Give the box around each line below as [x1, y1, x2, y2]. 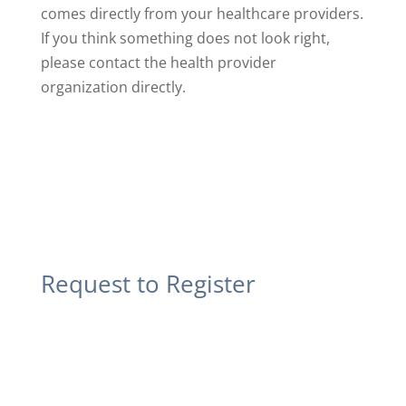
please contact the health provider [40, 53, 276, 72]
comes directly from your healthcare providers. [40, 4, 363, 24]
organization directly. [40, 77, 186, 97]
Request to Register [40, 267, 256, 300]
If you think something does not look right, [40, 28, 330, 48]
